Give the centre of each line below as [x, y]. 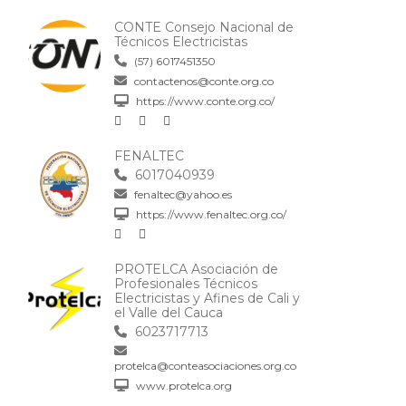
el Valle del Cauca [169, 313]
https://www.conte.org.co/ [204, 101]
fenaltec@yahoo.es [182, 195]
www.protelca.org [183, 386]
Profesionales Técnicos [186, 284]
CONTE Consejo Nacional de [204, 28]
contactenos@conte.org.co [203, 82]
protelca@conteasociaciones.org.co [205, 366]
